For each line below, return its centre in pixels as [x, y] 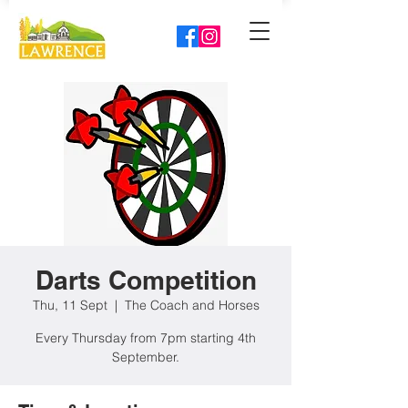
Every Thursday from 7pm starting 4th [146, 338]
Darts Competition [146, 280]
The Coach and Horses [192, 305]
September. [146, 357]
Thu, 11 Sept [70, 305]
